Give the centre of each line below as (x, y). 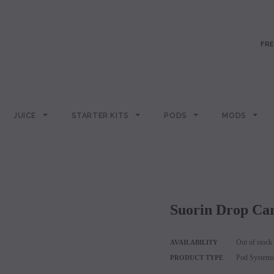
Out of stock (254, 242)
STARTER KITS (101, 116)
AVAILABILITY (194, 242)
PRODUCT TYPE (196, 257)
